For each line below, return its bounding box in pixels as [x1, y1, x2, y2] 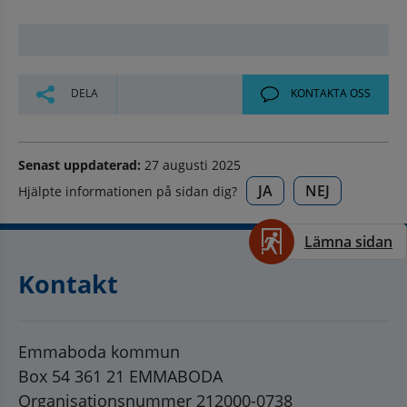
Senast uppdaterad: [18, 155, 141, 174]
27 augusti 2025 [141, 155, 241, 174]
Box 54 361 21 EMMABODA [18, 364, 223, 387]
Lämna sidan [304, 231, 392, 252]
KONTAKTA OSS [288, 85, 371, 102]
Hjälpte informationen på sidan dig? [18, 182, 237, 200]
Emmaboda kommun [18, 340, 180, 362]
